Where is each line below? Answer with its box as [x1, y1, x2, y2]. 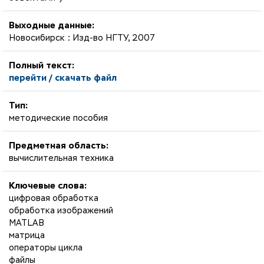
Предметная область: [9, 141, 108, 150]
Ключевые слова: [9, 181, 87, 190]
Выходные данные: [9, 21, 94, 30]
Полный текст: [9, 61, 74, 70]
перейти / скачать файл [9, 74, 117, 82]
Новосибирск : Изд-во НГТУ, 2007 [9, 34, 155, 42]
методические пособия [9, 114, 108, 123]
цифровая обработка [9, 194, 98, 203]
